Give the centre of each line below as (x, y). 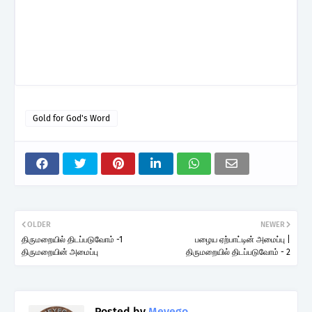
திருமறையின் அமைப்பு (60, 252)
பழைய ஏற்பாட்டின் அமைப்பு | (243, 239)
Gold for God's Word (71, 118)
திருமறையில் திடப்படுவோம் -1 (72, 239)
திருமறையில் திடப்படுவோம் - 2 (238, 252)
